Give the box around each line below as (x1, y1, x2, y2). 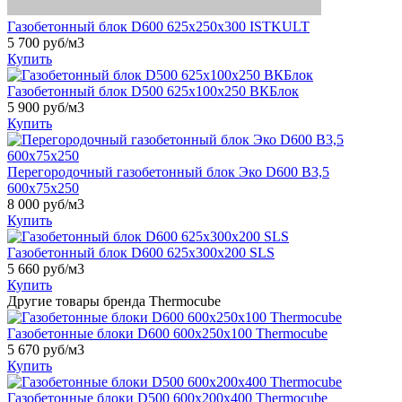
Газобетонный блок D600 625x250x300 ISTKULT (7, 18, 310, 34)
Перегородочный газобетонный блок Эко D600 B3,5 (7, 163, 329, 179)
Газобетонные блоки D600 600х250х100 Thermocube (7, 325, 328, 341)
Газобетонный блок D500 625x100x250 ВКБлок (7, 83, 299, 99)
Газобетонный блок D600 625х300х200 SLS (7, 244, 275, 260)
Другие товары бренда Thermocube (7, 293, 221, 309)
